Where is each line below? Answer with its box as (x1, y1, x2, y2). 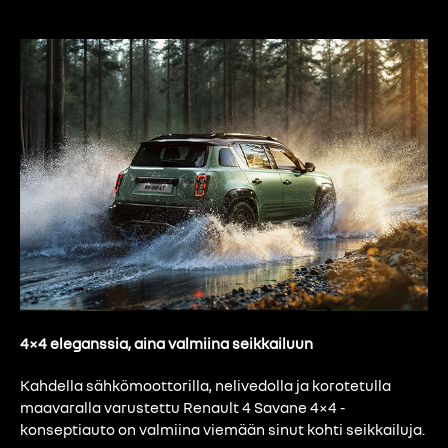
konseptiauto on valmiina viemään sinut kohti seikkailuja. (20, 420, 425, 439)
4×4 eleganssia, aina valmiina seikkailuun (20, 333, 313, 352)
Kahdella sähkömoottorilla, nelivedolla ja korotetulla (20, 376, 391, 395)
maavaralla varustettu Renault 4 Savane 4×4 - (20, 398, 345, 417)
